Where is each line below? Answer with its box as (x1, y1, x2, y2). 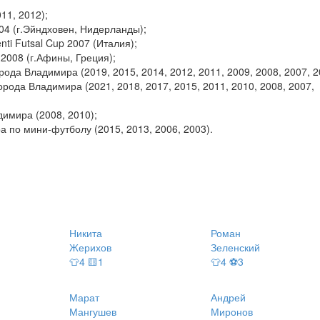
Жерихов (69, 240, 111, 255)
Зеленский (211, 240, 261, 255)
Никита (69, 226, 102, 241)
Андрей (211, 290, 246, 305)
